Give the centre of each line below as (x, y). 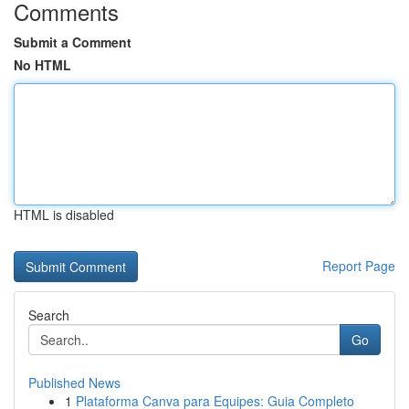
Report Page (359, 266)
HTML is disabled (64, 215)
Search (49, 315)
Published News (74, 383)
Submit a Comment (73, 42)
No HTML (42, 65)
